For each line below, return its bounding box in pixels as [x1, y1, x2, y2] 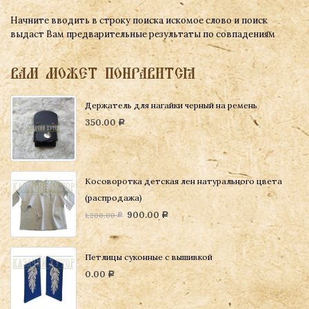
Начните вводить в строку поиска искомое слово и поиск [10, 14, 268, 26]
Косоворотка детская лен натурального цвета [85, 175, 282, 186]
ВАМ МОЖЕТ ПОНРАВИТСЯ [10, 63, 196, 83]
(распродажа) [85, 192, 142, 203]
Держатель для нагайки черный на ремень [85, 100, 257, 110]
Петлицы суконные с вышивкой [85, 251, 212, 262]
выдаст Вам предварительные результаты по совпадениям [10, 28, 275, 40]
